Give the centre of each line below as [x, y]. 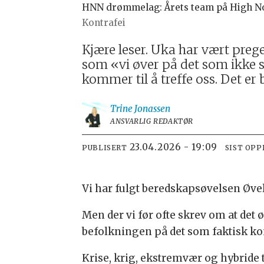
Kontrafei [104, 23]
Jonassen [153, 108]
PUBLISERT [105, 148]
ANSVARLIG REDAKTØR [152, 121]
